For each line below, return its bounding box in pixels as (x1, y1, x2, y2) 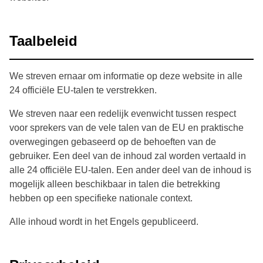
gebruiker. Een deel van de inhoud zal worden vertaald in (9, 151, 246, 161)
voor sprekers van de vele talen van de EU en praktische (9, 123, 244, 133)
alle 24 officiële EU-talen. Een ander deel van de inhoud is (9, 165, 251, 176)
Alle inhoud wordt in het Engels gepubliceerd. (9, 217, 198, 227)
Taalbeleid (9, 33, 77, 49)
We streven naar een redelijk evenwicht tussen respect (9, 109, 236, 119)
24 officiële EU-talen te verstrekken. (9, 85, 157, 96)
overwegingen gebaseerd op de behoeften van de (9, 137, 216, 147)
